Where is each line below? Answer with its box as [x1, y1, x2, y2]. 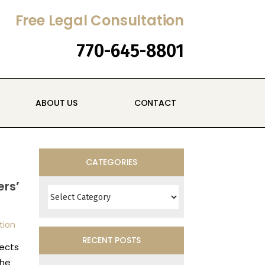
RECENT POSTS [82, 234, 141, 246]
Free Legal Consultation [15, 11, 184, 30]
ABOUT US [33, 97, 77, 109]
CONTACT [131, 97, 176, 109]
